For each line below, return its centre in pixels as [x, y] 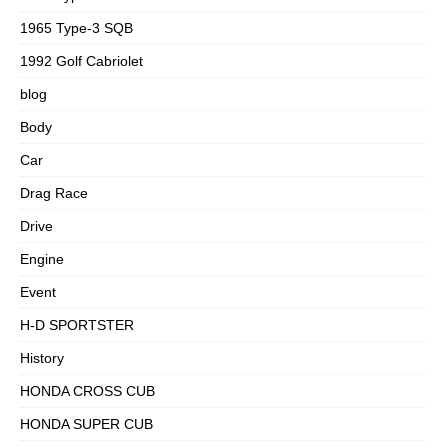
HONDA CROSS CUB [87, 390]
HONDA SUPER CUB [86, 423]
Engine [42, 258]
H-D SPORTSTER [77, 324]
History [42, 357]
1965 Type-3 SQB [76, 27]
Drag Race [54, 192]
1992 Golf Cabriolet [81, 60]
